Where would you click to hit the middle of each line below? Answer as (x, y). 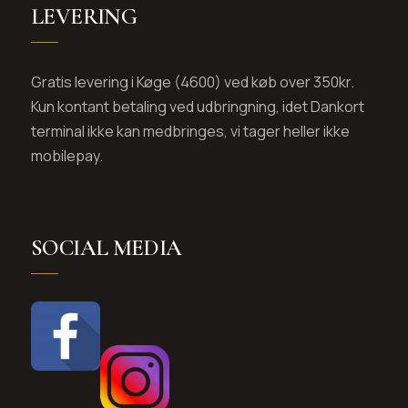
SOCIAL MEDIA (107, 248)
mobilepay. (67, 156)
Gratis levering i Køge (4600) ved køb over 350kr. (193, 82)
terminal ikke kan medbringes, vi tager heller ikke (190, 131)
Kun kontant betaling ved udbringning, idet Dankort (198, 107)
